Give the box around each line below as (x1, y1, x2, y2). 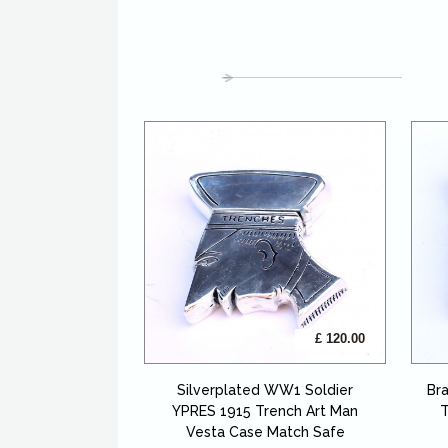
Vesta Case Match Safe (185, 423, 345, 440)
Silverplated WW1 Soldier (177, 381, 354, 398)
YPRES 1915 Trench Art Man (172, 402, 359, 419)
